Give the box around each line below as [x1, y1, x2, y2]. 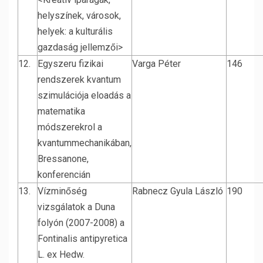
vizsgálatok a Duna [38, 201, 115, 213]
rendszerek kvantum [38, 74, 121, 85]
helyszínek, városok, [38, 10, 121, 21]
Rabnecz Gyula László [132, 186, 223, 197]
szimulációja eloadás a [38, 90, 131, 101]
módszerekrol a [38, 122, 102, 133]
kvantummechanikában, [38, 137, 131, 149]
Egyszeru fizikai [38, 58, 103, 69]
